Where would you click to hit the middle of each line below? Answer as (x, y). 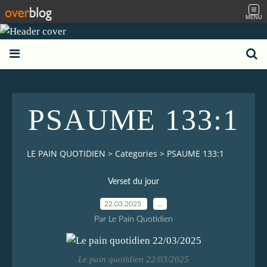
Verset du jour (133, 181)
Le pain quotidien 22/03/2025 (133, 259)
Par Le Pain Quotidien (133, 219)
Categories (136, 154)
